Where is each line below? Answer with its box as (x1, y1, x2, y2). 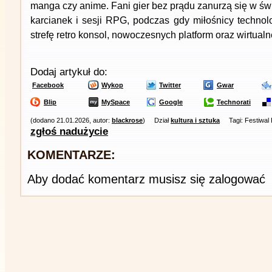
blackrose (112, 117, 143, 124)
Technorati (217, 98, 251, 106)
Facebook (32, 81, 64, 89)
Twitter (159, 81, 181, 89)
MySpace (101, 98, 130, 106)
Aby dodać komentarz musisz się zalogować (27, 172, 265, 186)
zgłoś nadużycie (30, 126, 108, 137)
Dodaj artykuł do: (30, 66, 107, 78)
